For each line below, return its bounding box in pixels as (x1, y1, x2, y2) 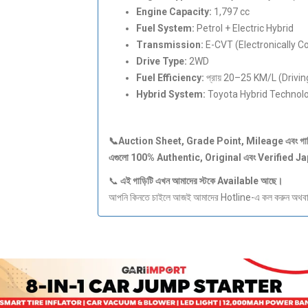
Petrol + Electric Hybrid (194, 23, 294, 34)
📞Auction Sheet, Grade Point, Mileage (108, 135, 285, 146)
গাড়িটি (132, 175, 155, 186)
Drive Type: (135, 56, 187, 67)
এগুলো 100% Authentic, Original (108, 152, 243, 163)
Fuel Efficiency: (135, 72, 204, 83)
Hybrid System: (135, 89, 206, 100)
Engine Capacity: (135, 6, 212, 17)
